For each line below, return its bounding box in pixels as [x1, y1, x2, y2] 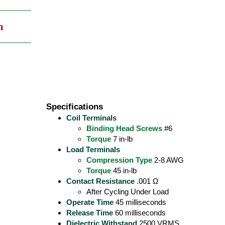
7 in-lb [110, 135, 133, 143]
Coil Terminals [66, 114, 117, 122]
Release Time [66, 208, 113, 217]
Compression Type [86, 156, 152, 164]
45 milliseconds [113, 198, 166, 206]
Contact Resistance [66, 177, 135, 185]
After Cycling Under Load [86, 187, 169, 196]
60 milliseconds [113, 208, 166, 217]
